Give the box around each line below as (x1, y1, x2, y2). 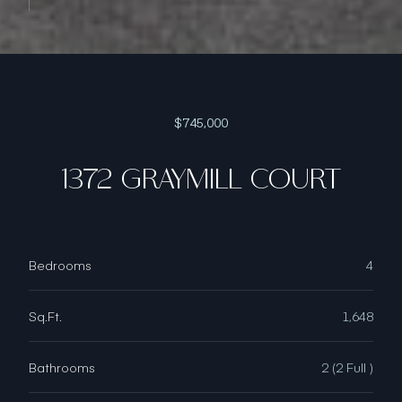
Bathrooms (29, 359, 95, 375)
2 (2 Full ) (321, 359, 373, 375)
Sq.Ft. (29, 308, 62, 324)
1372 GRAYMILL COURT (61, 162, 341, 197)
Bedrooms (29, 257, 92, 273)
